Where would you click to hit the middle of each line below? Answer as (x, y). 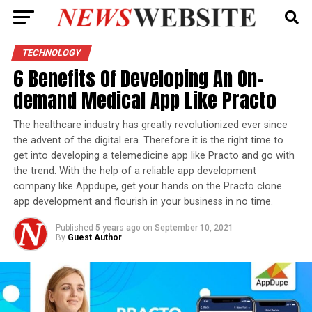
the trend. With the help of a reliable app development (134, 171)
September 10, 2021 (194, 228)
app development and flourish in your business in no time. (143, 202)
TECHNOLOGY (51, 53)
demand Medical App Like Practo (145, 100)
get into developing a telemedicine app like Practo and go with (154, 156)
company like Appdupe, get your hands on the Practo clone (147, 186)
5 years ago (118, 228)
